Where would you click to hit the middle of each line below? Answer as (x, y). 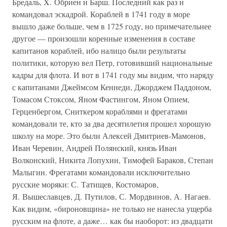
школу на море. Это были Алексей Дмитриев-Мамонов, (109, 136)
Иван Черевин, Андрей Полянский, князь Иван (94, 148)
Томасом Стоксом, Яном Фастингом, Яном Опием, (101, 99)
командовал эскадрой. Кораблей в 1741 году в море (101, 14)
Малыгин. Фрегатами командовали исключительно (101, 172)
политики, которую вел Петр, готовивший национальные (112, 63)
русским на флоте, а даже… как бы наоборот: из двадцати (112, 221)
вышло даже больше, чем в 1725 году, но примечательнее (112, 26)
